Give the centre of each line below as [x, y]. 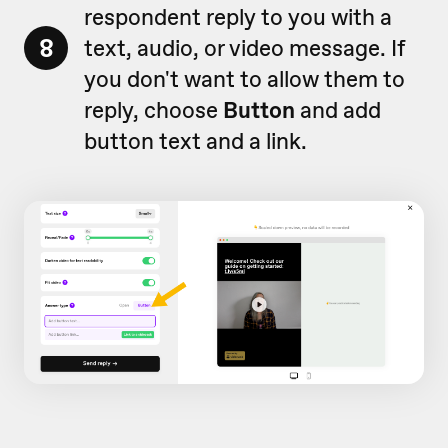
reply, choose [153, 109]
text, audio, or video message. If [244, 47]
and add [338, 109]
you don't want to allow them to [244, 78]
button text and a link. [195, 140]
